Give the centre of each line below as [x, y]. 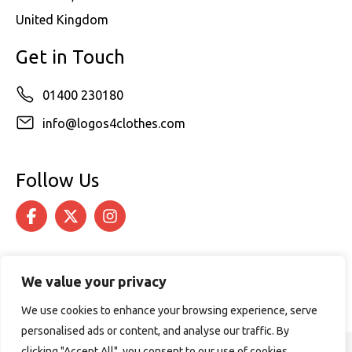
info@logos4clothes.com [114, 124]
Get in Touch [70, 57]
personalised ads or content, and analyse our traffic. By [155, 331]
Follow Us [57, 181]
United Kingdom [62, 20]
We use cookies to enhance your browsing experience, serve [169, 310]
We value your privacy [94, 281]
